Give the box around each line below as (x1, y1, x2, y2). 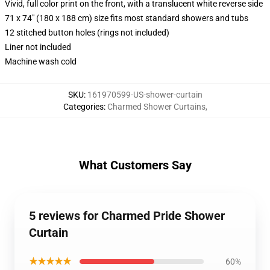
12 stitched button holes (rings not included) (5, 28, 169, 37)
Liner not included (5, 42, 71, 52)
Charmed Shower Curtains (107, 102, 206, 111)
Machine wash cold (5, 57, 77, 66)
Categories (63, 102, 104, 111)
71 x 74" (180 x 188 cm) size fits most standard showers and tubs (5, 13, 248, 23)
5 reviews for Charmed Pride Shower (29, 209, 225, 223)
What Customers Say (78, 158, 192, 172)
